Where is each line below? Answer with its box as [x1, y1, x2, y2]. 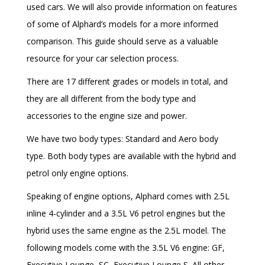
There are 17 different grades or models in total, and [27, 76, 228, 88]
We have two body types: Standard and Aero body [27, 133, 218, 145]
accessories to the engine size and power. [27, 110, 187, 122]
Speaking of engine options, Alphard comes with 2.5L [27, 190, 230, 202]
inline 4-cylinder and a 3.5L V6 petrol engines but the [27, 208, 225, 219]
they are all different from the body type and [27, 93, 196, 105]
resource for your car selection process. [27, 53, 179, 64]
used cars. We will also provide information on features [27, 1, 237, 13]
